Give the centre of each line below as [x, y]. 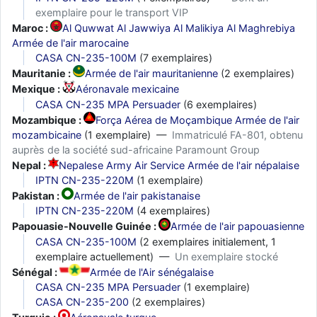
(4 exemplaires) [172, 211]
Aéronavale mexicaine [128, 89]
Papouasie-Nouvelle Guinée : [85, 226]
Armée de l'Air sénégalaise [151, 272]
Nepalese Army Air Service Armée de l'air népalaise [179, 166]
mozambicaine [47, 134]
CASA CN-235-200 [82, 301]
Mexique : [37, 89]
